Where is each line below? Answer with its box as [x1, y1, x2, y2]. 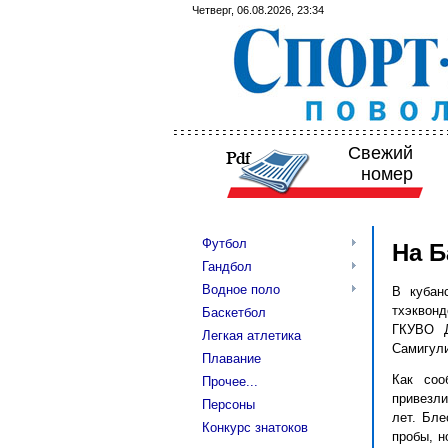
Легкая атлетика [202, 328, 301, 343]
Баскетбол [202, 305, 266, 320]
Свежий [347, 143, 413, 163]
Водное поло [202, 282, 280, 297]
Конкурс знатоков [202, 420, 308, 435]
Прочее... [202, 374, 258, 389]
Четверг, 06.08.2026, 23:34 [192, 4, 324, 16]
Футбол [202, 236, 247, 251]
